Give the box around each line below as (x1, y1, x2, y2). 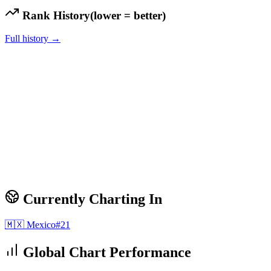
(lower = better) (90, 8, 166, 22)
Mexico (27, 220, 56, 230)
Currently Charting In (19, 191, 162, 207)
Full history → (5, 33, 60, 44)
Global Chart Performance (19, 244, 191, 261)
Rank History (19, 8, 90, 22)
